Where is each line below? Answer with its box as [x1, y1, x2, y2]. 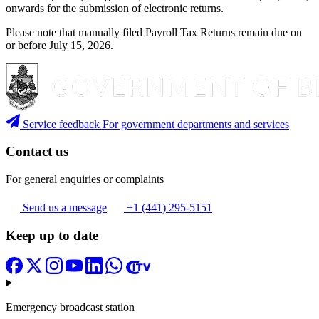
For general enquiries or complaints [6, 173, 164, 186]
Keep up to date [6, 227, 98, 243]
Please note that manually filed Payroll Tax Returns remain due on [6, 26, 302, 38]
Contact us [6, 144, 68, 159]
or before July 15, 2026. [6, 38, 113, 51]
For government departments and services [103, 117, 289, 130]
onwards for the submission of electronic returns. [6, 1, 224, 14]
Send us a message [23, 202, 107, 214]
